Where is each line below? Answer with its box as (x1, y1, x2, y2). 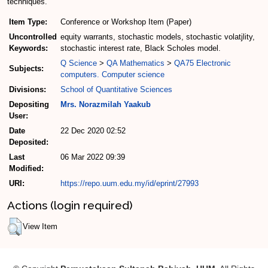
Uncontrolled (9, 32, 57, 42)
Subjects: (9, 64, 44, 74)
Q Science (60, 59, 97, 68)
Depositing (9, 100, 49, 109)
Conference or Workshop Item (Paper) (60, 17, 191, 27)
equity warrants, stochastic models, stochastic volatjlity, (60, 32, 255, 42)
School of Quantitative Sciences (60, 85, 172, 95)
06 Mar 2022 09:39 (60, 153, 125, 162)
